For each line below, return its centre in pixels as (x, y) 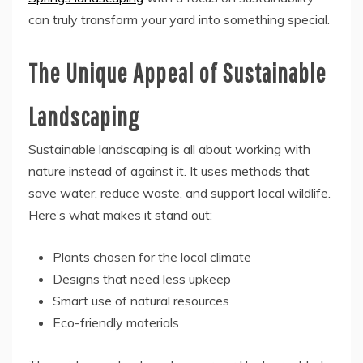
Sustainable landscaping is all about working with (169, 149)
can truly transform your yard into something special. (179, 20)
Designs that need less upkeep (142, 279)
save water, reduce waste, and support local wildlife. (179, 193)
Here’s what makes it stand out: (120, 215)
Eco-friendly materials (116, 323)
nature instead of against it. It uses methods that (169, 171)
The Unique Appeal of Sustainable (177, 73)
